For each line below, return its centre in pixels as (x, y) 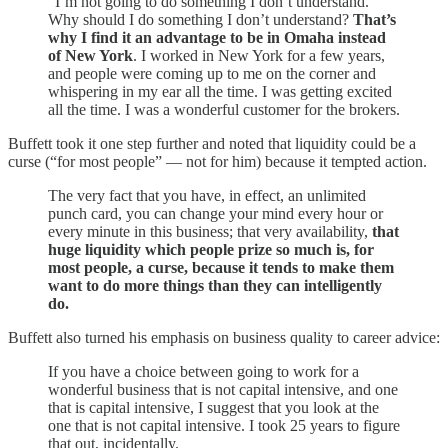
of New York (90, 55)
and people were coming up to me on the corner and (212, 73)
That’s (374, 19)
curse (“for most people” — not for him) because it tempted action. (217, 161)
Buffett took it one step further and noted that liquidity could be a (212, 143)
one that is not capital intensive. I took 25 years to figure (224, 425)
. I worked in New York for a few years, (259, 55)
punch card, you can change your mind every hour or (215, 213)
